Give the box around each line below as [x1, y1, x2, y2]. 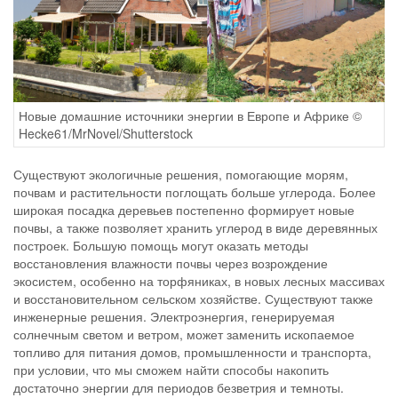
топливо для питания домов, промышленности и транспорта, [13, 343, 371, 362]
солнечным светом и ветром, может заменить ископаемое [13, 325, 354, 344]
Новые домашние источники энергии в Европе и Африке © [19, 107, 362, 125]
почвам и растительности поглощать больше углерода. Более [13, 183, 376, 202]
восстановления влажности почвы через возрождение [13, 254, 328, 273]
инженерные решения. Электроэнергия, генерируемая [13, 307, 335, 326]
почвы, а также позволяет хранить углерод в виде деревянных [13, 219, 378, 237]
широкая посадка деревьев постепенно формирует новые [13, 201, 354, 219]
